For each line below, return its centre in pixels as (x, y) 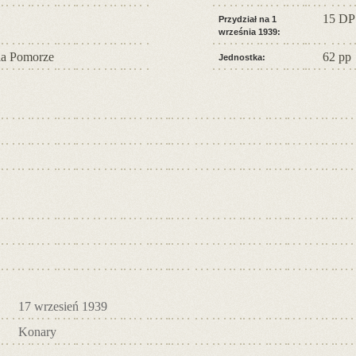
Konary (37, 331)
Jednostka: (242, 57)
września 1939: (250, 31)
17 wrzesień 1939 (63, 306)
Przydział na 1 (248, 19)
